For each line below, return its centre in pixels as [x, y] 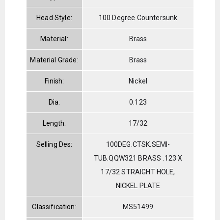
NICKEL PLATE [138, 185]
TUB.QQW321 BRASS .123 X [138, 158]
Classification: [54, 206]
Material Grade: [54, 60]
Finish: [54, 81]
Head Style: [54, 17]
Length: [54, 123]
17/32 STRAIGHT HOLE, [138, 172]
